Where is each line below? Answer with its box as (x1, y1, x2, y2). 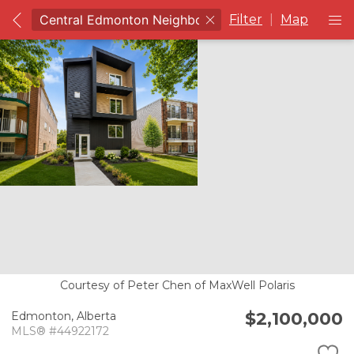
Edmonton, (11, 309, 77, 324)
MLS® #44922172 (11, 324, 109, 339)
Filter (229, 12, 262, 27)
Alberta (77, 309, 116, 324)
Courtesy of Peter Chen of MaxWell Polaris (59, 277, 295, 292)
